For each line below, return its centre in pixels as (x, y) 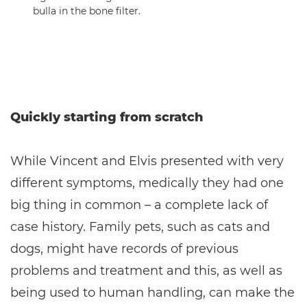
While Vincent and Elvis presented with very (147, 161)
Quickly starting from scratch (107, 117)
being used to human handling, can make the (152, 293)
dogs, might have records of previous (124, 249)
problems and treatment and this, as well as (146, 271)
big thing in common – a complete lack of (139, 205)
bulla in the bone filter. (87, 11)
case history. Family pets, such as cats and (140, 227)
